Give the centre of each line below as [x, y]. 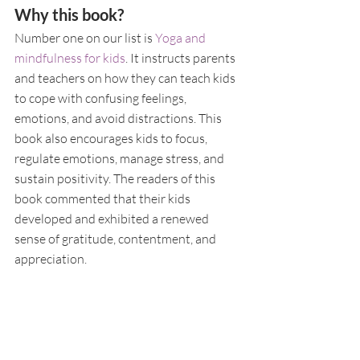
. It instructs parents [182, 57]
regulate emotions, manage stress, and [121, 158]
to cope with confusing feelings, [102, 98]
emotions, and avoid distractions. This [119, 118]
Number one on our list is [85, 37]
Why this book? [69, 14]
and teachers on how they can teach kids [126, 78]
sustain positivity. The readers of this [116, 178]
